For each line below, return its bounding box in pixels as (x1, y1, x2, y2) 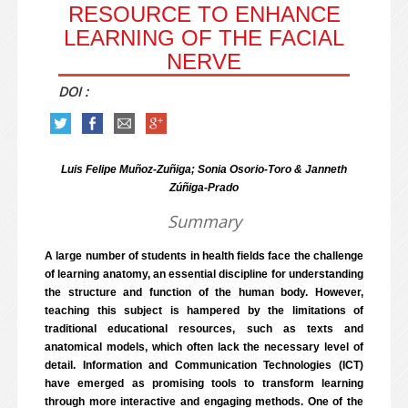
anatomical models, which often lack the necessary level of (45, 341, 363, 353)
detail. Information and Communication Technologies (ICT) (45, 359, 363, 372)
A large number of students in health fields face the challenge (45, 250, 363, 262)
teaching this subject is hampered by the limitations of (45, 304, 363, 317)
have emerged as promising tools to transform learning (45, 377, 363, 390)
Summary (167, 210, 241, 232)
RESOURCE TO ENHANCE (67, 2, 341, 26)
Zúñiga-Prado (169, 181, 239, 194)
